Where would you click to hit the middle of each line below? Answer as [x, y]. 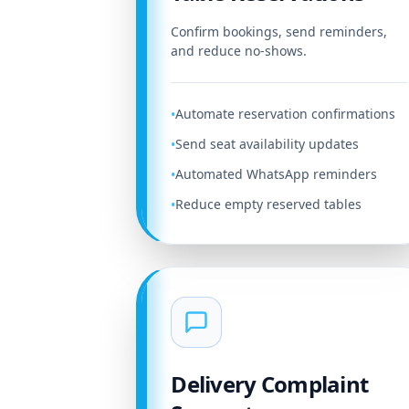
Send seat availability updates [267, 144]
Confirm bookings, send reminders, [279, 31]
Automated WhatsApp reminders [277, 174]
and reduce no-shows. [239, 51]
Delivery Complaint [270, 384]
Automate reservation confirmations [286, 114]
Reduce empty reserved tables [269, 204]
